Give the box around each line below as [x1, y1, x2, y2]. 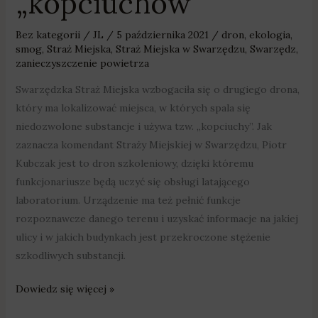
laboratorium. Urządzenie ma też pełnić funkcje [15, 194, 241, 207]
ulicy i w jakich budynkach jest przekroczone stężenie [15, 231, 270, 244]
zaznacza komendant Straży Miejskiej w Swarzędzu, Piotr [15, 138, 287, 152]
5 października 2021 [116, 28, 212, 42]
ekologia [248, 28, 290, 42]
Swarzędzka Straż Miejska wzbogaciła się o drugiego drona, [15, 83, 300, 97]
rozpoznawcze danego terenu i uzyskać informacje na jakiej [15, 212, 298, 226]
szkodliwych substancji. [15, 249, 126, 263]
